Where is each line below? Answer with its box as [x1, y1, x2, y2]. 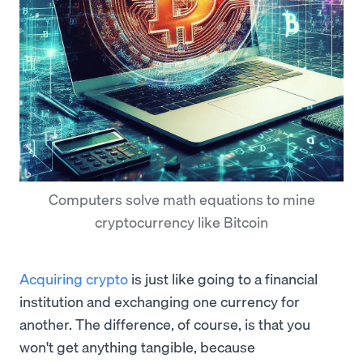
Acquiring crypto [19, 269, 128, 288]
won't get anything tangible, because [19, 337, 255, 357]
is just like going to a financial [128, 269, 318, 288]
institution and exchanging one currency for [19, 292, 300, 311]
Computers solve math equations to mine [48, 190, 315, 209]
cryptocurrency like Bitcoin [95, 212, 268, 232]
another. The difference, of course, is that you [19, 314, 310, 334]
